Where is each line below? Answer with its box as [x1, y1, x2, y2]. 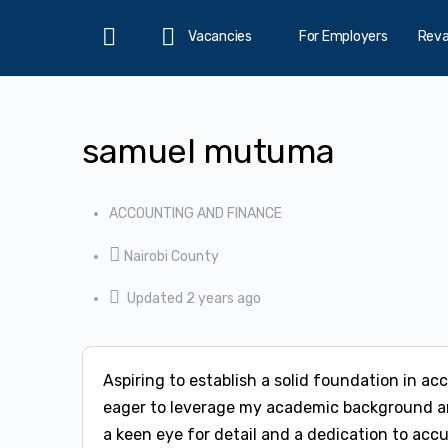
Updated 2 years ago [127, 290, 261, 307]
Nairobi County [124, 248, 219, 265]
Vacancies [188, 28, 252, 45]
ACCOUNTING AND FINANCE [109, 205, 282, 222]
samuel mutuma [82, 131, 335, 172]
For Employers [298, 28, 388, 45]
